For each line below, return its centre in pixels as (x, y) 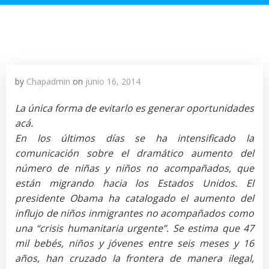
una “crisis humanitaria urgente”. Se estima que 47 (134, 228)
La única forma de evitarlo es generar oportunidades (134, 108)
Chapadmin (48, 81)
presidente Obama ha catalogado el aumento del (134, 198)
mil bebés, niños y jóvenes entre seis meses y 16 (134, 243)
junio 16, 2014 (113, 81)
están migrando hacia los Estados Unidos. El (134, 183)
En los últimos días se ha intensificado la (134, 138)
